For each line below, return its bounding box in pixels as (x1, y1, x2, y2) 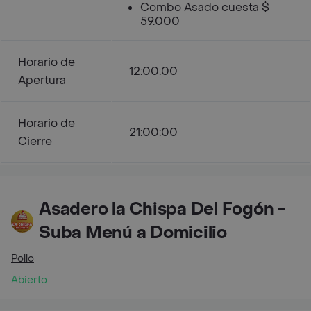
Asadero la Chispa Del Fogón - (39, 199, 287, 220)
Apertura (18, 73, 66, 87)
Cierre (18, 134, 52, 149)
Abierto (11, 274, 47, 287)
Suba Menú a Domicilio (39, 222, 227, 244)
